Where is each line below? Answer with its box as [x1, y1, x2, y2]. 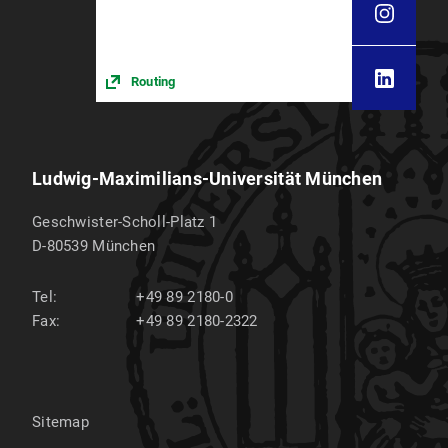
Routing [131, 73, 176, 89]
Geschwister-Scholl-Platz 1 [32, 213, 218, 231]
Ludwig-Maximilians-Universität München [32, 168, 383, 189]
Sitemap [32, 413, 89, 431]
